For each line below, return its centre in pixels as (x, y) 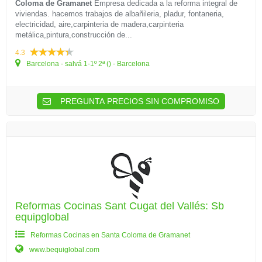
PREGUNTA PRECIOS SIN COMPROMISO (139, 101)
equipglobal (42, 217)
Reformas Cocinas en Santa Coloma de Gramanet (110, 235)
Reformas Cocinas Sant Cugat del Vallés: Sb (120, 206)
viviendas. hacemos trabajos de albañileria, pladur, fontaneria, (120, 14)
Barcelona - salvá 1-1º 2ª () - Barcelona (87, 64)
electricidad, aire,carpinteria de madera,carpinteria (99, 24)
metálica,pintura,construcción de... (74, 35)
